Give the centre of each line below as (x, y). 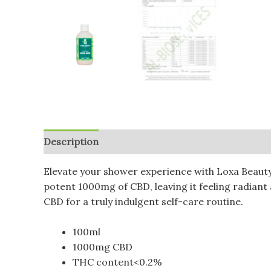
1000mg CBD (103, 247)
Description (71, 141)
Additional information (164, 141)
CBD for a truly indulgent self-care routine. (143, 201)
